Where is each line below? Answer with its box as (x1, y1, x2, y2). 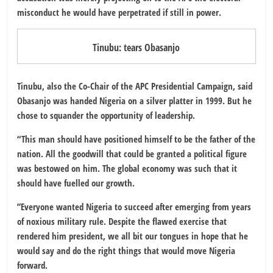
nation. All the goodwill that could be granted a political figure (17, 147, 247, 160)
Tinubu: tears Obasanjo (93, 40, 180, 54)
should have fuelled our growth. (17, 176, 135, 189)
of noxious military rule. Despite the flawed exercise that (17, 214, 227, 227)
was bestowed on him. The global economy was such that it (17, 161, 238, 174)
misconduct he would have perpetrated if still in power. (17, 6, 222, 19)
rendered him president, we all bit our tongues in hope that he (17, 229, 249, 242)
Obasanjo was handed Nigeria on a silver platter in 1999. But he (17, 94, 252, 107)
